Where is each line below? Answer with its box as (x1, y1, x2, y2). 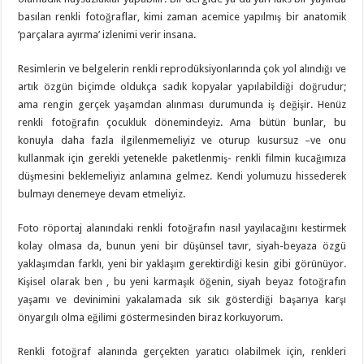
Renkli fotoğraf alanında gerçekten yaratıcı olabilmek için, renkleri (18, 345, 346, 358)
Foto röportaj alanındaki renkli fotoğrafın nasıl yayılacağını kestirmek (18, 222, 346, 235)
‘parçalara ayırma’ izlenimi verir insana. (18, 28, 197, 41)
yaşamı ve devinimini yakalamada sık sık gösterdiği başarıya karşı (18, 293, 346, 306)
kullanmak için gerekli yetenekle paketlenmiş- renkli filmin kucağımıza (18, 152, 346, 165)
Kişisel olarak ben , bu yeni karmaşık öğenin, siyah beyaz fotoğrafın (18, 275, 346, 288)
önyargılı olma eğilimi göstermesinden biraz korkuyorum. (18, 311, 284, 324)
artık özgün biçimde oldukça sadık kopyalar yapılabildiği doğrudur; (18, 80, 346, 93)
